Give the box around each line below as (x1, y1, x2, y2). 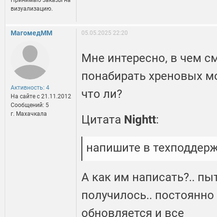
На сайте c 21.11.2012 (11, 93, 71, 100)
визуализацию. (11, 5, 53, 13)
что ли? (81, 87, 122, 101)
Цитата (81, 113, 124, 127)
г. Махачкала (11, 110, 47, 118)
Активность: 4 (11, 84, 49, 92)
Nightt (124, 113, 156, 127)
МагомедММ (11, 29, 52, 37)
